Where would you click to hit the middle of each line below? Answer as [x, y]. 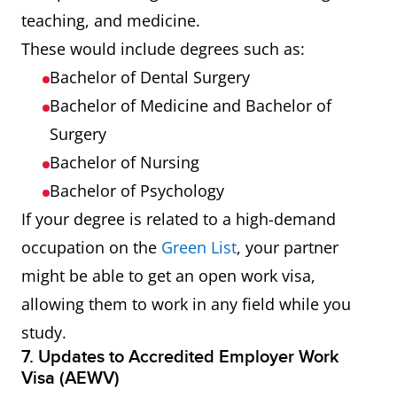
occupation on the [91, 248]
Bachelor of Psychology [137, 191]
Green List [199, 248]
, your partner [288, 248]
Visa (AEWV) [70, 379]
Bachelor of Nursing [125, 163]
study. [44, 333]
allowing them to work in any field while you [186, 304]
